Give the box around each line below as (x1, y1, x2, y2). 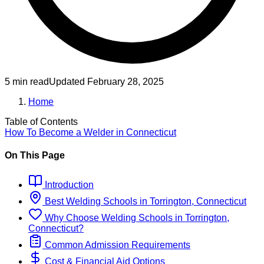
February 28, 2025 (87, 77, 164, 87)
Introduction (42, 179, 94, 190)
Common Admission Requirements (42, 239, 190, 250)
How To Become (5, 127, 76, 138)
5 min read (5, 77, 49, 87)
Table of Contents (5, 117, 78, 127)
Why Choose (42, 212, 99, 223)
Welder (84, 127, 114, 138)
